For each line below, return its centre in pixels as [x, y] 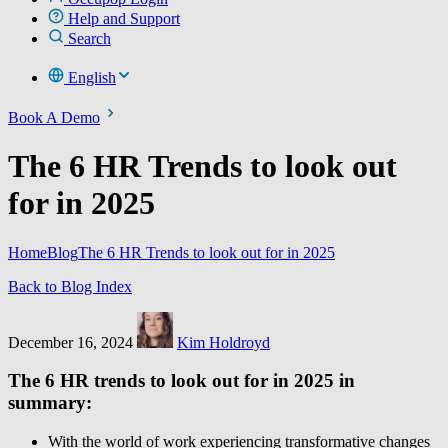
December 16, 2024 [70, 342]
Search [89, 38]
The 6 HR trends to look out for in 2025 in [181, 381]
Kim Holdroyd [223, 342]
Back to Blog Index [70, 286]
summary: [50, 403]
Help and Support [124, 18]
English [92, 77]
